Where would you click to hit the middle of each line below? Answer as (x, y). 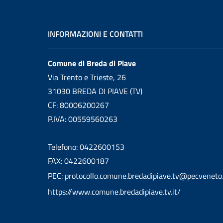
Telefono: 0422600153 (86, 147)
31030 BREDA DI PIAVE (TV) (95, 91)
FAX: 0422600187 (78, 161)
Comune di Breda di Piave (92, 63)
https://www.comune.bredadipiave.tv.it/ (114, 192)
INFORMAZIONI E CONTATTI (95, 34)
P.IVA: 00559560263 (83, 119)
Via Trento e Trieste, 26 (87, 77)
